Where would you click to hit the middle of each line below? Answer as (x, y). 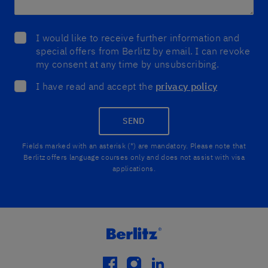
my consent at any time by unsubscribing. (127, 64)
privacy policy (187, 86)
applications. (134, 168)
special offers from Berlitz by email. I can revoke (143, 51)
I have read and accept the (96, 86)
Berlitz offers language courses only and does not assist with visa (134, 157)
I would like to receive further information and (138, 38)
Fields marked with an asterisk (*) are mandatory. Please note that (134, 146)
